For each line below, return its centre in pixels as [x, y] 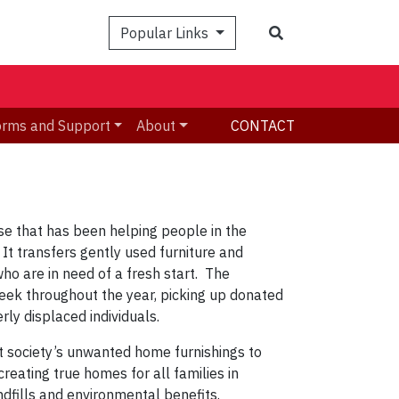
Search [305, 32]
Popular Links [167, 33]
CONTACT [263, 126]
